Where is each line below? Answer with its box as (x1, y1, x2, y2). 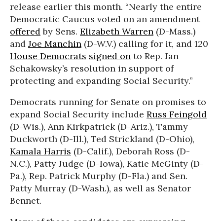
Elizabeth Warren (80, 26, 153, 37)
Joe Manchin (28, 38, 81, 49)
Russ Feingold (147, 109, 207, 120)
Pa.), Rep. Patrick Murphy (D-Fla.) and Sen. (10, 170, 187, 182)
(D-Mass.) (153, 26, 195, 37)
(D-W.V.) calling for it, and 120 (81, 38, 208, 49)
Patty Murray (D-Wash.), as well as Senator (10, 183, 191, 194)
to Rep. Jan (131, 50, 179, 62)
